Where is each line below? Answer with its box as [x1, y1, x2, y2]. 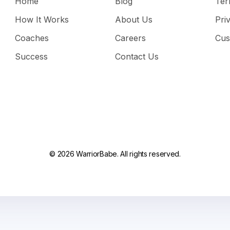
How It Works [15, 14, 69, 25]
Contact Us [114, 51, 159, 62]
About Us [114, 14, 152, 25]
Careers [114, 33, 146, 43]
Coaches [15, 33, 49, 43]
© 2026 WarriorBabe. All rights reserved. [49, 149, 181, 158]
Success [15, 51, 48, 62]
